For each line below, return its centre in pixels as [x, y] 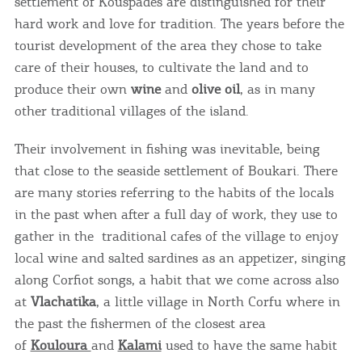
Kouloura [61, 345]
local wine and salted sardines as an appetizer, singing [180, 257]
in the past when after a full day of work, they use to [176, 214]
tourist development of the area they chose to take [168, 45]
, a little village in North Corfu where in [218, 301]
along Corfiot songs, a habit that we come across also [177, 279]
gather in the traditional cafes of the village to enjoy [176, 236]
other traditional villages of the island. [131, 110]
